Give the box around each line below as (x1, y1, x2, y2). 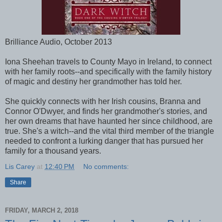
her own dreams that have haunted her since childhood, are (5, 116, 213, 125)
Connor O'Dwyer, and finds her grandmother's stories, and (5, 107, 207, 115)
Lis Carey (5, 162, 35, 170)
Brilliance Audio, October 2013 (5, 37, 112, 46)
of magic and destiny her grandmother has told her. (5, 77, 182, 86)
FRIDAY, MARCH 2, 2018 (5, 207, 78, 215)
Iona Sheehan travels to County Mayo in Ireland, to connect (5, 57, 212, 66)
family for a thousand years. (5, 146, 101, 155)
